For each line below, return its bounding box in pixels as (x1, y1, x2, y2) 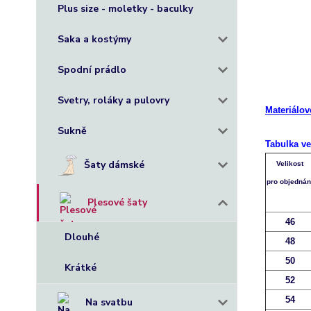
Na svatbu (85, 296, 133, 309)
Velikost (276, 160, 304, 167)
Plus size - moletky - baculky (58, 2, 193, 15)
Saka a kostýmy (58, 33, 131, 46)
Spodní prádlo (58, 63, 126, 76)
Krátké (65, 261, 96, 274)
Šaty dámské (83, 158, 144, 171)
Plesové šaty (87, 196, 147, 209)
